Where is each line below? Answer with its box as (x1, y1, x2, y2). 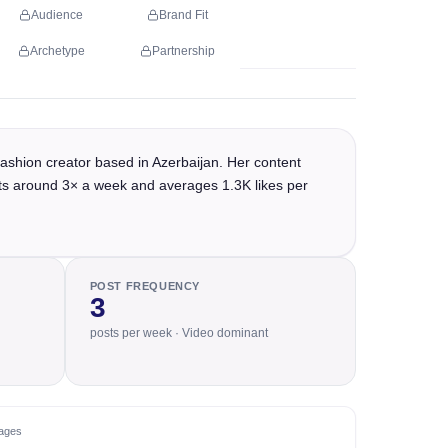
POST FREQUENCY (89, 280, 201, 292)
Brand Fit (158, 8, 208, 22)
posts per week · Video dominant (89, 326, 268, 340)
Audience (31, 8, 83, 22)
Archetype (29, 44, 85, 58)
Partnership (151, 44, 215, 58)
